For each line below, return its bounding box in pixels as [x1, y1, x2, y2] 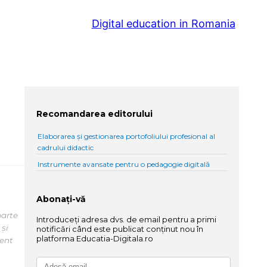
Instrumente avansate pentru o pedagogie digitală [38, 160, 210, 169]
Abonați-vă [36, 194, 86, 205]
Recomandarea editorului [36, 108, 153, 119]
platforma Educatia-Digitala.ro [36, 233, 154, 243]
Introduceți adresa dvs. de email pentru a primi [36, 214, 217, 224]
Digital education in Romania [91, 17, 235, 30]
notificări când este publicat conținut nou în [36, 223, 204, 234]
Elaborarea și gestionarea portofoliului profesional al [38, 132, 216, 141]
